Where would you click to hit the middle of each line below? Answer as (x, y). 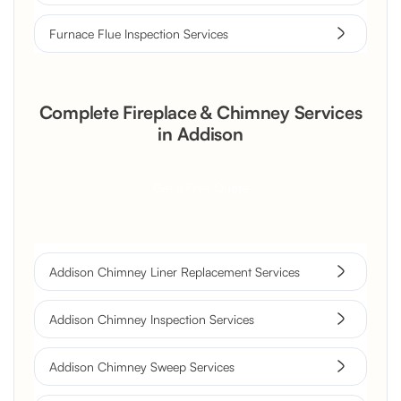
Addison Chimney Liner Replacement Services (175, 271)
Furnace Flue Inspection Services (139, 33)
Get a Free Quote (200, 187)
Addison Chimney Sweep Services (142, 366)
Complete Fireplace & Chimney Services (200, 112)
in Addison (200, 133)
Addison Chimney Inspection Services (152, 319)
